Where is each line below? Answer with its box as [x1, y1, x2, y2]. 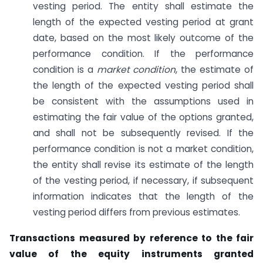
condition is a [33, 63, 97, 76]
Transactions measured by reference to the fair [9, 232, 254, 245]
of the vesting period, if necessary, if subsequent [33, 174, 254, 187]
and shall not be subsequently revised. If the [33, 126, 254, 139]
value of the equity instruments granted [9, 248, 254, 261]
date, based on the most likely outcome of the [33, 31, 254, 44]
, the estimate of [176, 63, 254, 76]
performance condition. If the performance [33, 47, 254, 60]
